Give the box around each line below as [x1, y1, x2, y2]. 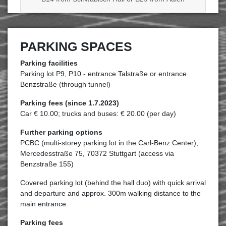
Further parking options [20, 128, 102, 136]
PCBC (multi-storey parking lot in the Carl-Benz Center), [20, 139, 198, 147]
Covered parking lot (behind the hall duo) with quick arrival [20, 179, 206, 187]
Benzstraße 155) [20, 160, 74, 168]
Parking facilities [20, 59, 78, 67]
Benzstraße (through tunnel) [20, 80, 110, 88]
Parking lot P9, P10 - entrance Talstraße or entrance [20, 70, 187, 78]
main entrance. [20, 200, 68, 208]
